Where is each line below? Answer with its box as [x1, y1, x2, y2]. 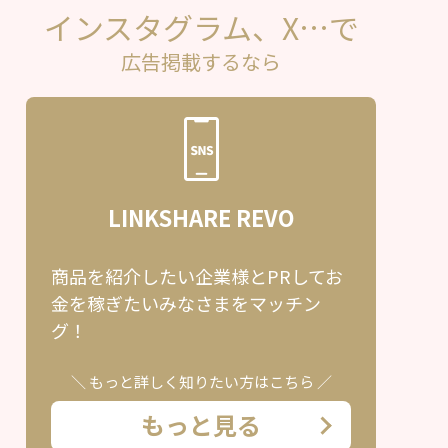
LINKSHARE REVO [107, 201, 295, 234]
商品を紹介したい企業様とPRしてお [51, 263, 343, 290]
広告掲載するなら [121, 47, 281, 77]
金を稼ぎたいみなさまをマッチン [51, 290, 321, 317]
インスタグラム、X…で [43, 5, 359, 50]
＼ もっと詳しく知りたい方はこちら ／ [70, 371, 332, 393]
